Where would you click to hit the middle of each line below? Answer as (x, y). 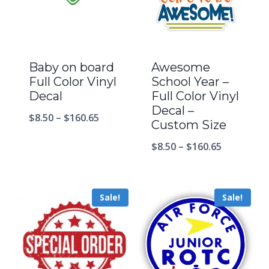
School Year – (190, 82)
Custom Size (189, 125)
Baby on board (71, 68)
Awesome (181, 68)
